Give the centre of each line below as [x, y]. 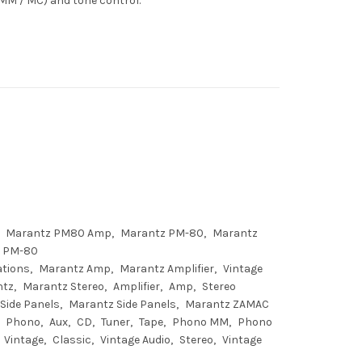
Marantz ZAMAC [227, 304]
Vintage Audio [135, 340]
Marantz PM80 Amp [59, 233]
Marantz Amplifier [167, 269]
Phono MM [200, 322]
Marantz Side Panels [122, 304]
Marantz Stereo [63, 286]
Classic [72, 340]
